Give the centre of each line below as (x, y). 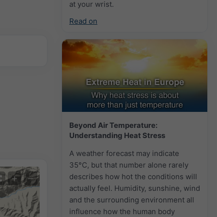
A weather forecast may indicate (124, 153)
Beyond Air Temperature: (113, 125)
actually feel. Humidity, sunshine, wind (135, 188)
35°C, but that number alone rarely (129, 165)
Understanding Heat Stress (117, 135)
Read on (83, 21)
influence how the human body (122, 211)
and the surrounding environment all (132, 200)
